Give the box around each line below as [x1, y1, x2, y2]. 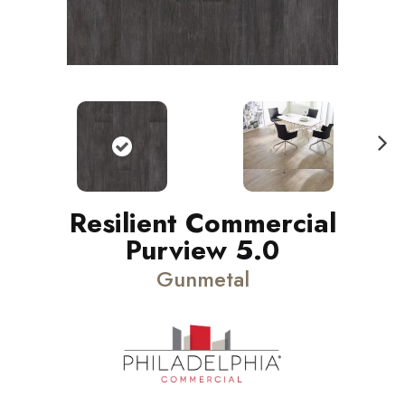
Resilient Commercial [69, 203, 336, 242]
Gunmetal [155, 263, 250, 295]
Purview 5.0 [126, 231, 279, 269]
